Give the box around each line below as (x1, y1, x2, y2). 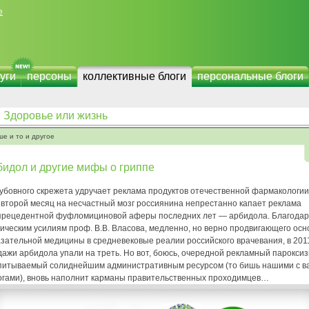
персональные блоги (197, 70, 303, 82)
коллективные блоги (83, 70, 186, 82)
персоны (27, 70, 72, 82)
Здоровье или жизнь (3, 110, 108, 121)
